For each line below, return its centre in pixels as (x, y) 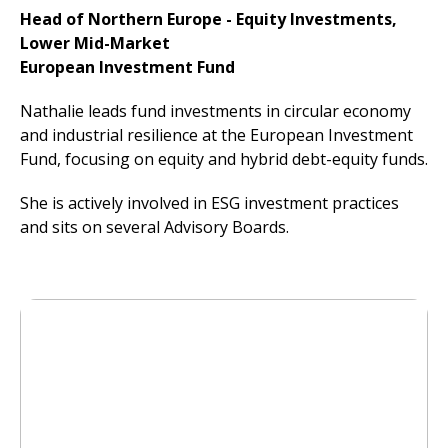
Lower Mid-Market (95, 43)
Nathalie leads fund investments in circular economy (215, 111)
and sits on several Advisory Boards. (154, 227)
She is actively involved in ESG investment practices (209, 203)
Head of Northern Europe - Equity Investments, (208, 19)
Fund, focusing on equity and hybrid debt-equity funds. (224, 159)
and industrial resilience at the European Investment (216, 135)
